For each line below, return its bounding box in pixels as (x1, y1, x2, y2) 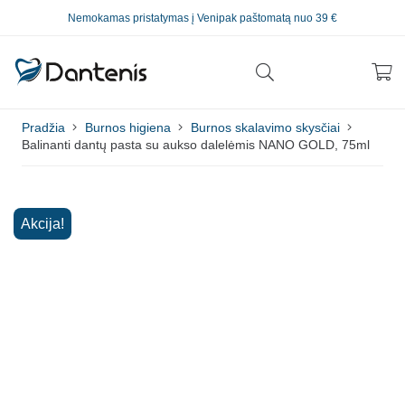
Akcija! (21, 216, 64, 231)
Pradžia (22, 120, 65, 135)
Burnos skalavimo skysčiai (190, 120, 340, 135)
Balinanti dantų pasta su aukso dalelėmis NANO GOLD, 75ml (22, 137, 370, 152)
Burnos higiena (84, 120, 171, 135)
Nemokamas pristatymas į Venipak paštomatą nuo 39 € (68, 12, 337, 24)
